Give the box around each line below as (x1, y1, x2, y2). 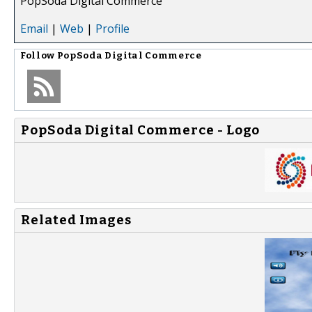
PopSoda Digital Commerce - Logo (21, 122, 260, 138)
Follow (20, 49, 57, 61)
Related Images (21, 212, 132, 228)
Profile (95, 20, 130, 36)
